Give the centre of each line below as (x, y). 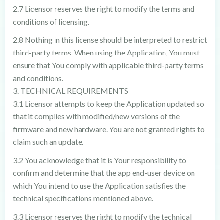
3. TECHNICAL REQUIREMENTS (70, 91)
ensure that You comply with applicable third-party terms (108, 65)
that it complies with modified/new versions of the (96, 116)
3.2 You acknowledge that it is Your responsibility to (99, 160)
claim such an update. (48, 142)
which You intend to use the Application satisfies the (99, 185)
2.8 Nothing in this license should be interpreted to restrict (110, 40)
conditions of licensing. (51, 21)
